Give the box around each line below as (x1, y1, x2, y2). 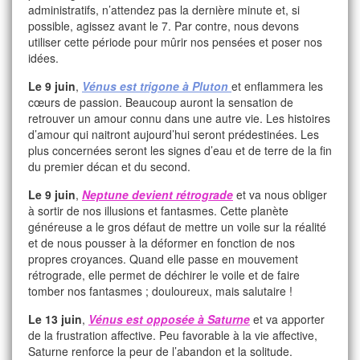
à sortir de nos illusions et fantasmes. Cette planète (28, 202, 288, 219)
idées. (28, 50, 59, 66)
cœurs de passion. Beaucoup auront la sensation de (28, 94, 293, 110)
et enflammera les (231, 78, 323, 94)
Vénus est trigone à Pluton (82, 78, 231, 94)
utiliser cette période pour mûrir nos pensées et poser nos (28, 34, 322, 50)
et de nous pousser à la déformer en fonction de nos (28, 235, 295, 251)
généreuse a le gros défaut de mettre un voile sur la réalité (28, 219, 326, 235)
